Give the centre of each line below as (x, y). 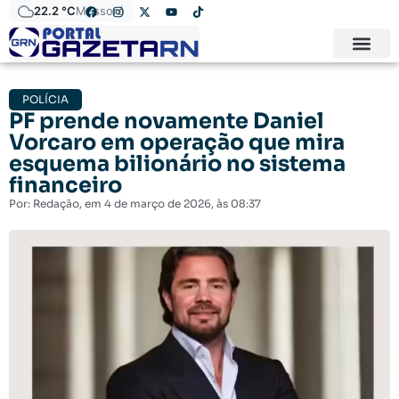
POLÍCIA (45, 100)
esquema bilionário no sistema (177, 164)
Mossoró (100, 11)
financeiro (65, 186)
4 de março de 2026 (158, 204)
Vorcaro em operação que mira (177, 143)
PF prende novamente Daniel (167, 122)
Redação (55, 204)
